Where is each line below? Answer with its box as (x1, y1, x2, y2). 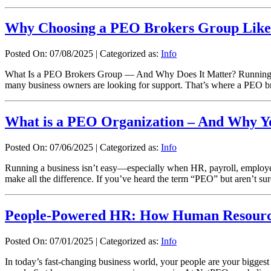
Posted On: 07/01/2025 (5, 235, 93, 246)
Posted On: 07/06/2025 (5, 142, 93, 153)
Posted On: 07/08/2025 (5, 48, 93, 59)
